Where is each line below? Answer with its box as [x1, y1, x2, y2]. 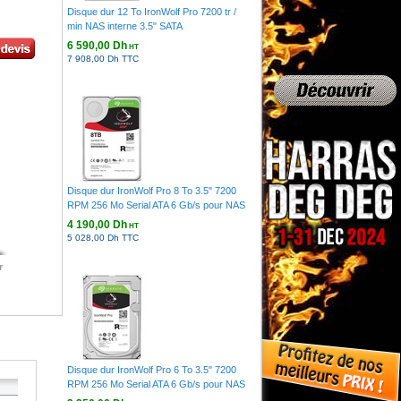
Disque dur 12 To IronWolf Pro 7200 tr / [66, 6, 236, 17]
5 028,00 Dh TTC [66, 232, 139, 243]
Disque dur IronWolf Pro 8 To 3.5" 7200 [66, 185, 236, 196]
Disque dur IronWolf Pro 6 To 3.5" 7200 [66, 364, 236, 375]
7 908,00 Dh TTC [66, 53, 139, 64]
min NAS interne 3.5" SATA [66, 21, 183, 31]
